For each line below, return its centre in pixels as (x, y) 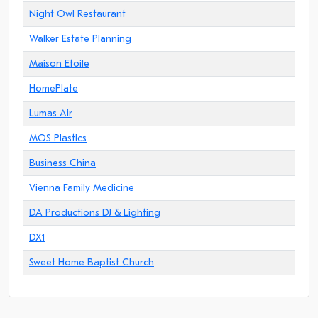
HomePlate (54, 88)
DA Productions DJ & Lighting (95, 213)
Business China (62, 163)
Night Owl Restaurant (77, 14)
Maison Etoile (59, 64)
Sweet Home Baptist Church (92, 262)
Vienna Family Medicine (82, 188)
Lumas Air (51, 113)
